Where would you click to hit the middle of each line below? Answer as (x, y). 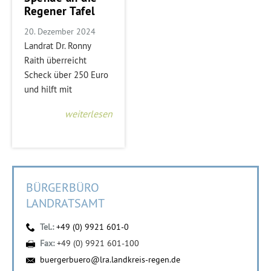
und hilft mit (48, 89)
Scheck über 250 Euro (66, 74)
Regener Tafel (60, 11)
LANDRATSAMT (65, 203)
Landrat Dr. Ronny (57, 45)
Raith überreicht (55, 60)
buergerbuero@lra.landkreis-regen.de (110, 260)
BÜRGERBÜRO (63, 187)
